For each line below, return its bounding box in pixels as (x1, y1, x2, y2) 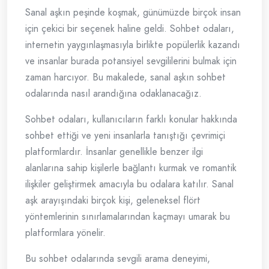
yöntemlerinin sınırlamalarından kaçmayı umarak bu (25, 210, 230, 224)
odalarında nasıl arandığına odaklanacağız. (25, 86, 202, 101)
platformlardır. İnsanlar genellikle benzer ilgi (25, 145, 203, 159)
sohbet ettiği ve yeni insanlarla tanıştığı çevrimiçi (25, 128, 225, 143)
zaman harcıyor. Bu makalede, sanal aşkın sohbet (25, 70, 226, 85)
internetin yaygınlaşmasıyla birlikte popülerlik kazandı (25, 38, 240, 52)
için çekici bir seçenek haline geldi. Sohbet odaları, (25, 22, 234, 36)
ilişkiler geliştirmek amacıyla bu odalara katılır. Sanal (25, 177, 234, 192)
